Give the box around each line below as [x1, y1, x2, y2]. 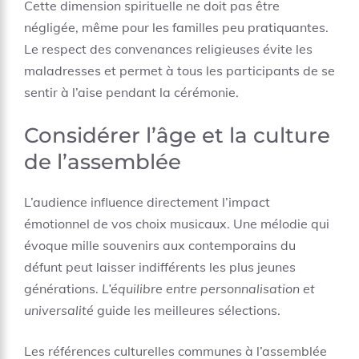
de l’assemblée [24, 149, 181, 175]
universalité [24, 302, 94, 318]
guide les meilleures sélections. [94, 302, 280, 318]
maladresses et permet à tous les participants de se [24, 63, 335, 79]
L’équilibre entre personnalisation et [102, 280, 315, 296]
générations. [24, 280, 102, 296]
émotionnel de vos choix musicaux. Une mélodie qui [24, 216, 329, 232]
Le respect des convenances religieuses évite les [24, 41, 313, 57]
